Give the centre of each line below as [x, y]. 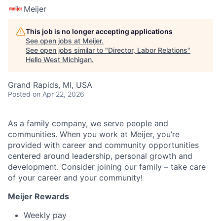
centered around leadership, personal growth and [100, 156]
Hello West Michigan [59, 59]
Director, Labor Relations [148, 50]
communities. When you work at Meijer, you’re [94, 134]
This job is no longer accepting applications [99, 31]
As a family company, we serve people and [88, 123]
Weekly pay [45, 215]
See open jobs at [54, 40]
